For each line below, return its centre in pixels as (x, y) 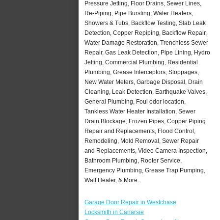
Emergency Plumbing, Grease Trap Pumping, (145, 170)
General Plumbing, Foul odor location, (135, 101)
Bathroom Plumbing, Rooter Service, (133, 160)
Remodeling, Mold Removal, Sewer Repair (142, 141)
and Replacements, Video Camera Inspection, (146, 151)
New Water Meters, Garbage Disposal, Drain (144, 82)
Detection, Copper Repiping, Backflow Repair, (146, 33)
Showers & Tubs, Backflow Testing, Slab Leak (145, 23)
